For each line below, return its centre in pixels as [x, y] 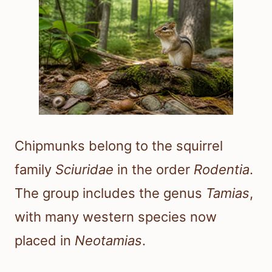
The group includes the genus [110, 193]
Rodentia [222, 170]
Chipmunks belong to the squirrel [119, 146]
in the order [154, 170]
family [35, 170]
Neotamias [108, 241]
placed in [45, 241]
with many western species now [116, 217]
